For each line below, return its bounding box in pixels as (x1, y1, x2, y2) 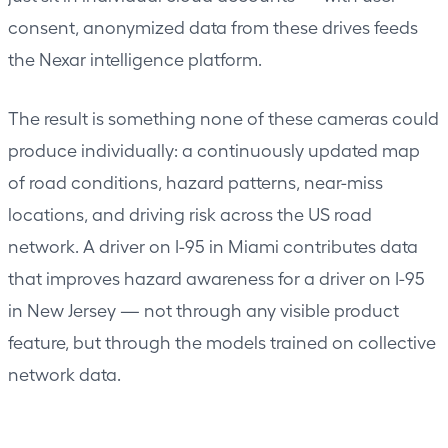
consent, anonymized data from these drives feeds (8, 15, 418, 37)
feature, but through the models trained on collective (8, 330, 436, 352)
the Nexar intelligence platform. (8, 47, 262, 69)
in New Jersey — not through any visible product (8, 298, 399, 320)
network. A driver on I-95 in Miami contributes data (8, 234, 418, 256)
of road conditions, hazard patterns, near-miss (8, 170, 383, 192)
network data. (8, 362, 121, 384)
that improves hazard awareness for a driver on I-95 (8, 266, 425, 288)
